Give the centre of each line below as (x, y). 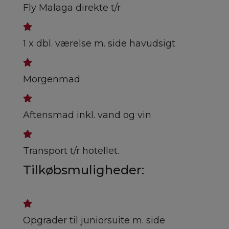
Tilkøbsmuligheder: (84, 170)
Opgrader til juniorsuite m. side (94, 221)
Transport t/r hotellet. (71, 151)
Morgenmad (52, 79)
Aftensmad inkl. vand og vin (87, 115)
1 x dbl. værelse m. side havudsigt (99, 44)
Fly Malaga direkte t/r (72, 8)
